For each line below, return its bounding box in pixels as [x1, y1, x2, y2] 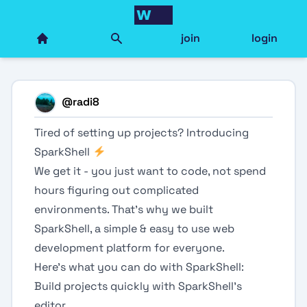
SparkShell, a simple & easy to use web [34, 221, 234, 236]
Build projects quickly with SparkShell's [34, 279, 242, 293]
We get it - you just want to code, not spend [34, 164, 266, 178]
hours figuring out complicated [34, 183, 199, 197]
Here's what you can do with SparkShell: [34, 260, 244, 274]
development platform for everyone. [34, 241, 225, 255]
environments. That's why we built [34, 202, 213, 217]
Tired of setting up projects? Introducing [34, 125, 249, 140]
